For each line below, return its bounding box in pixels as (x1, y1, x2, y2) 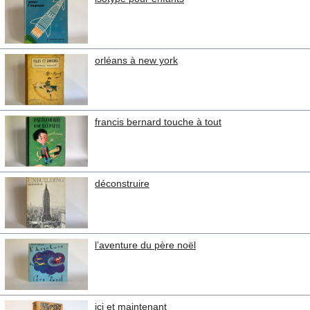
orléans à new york (95, 55, 178, 66)
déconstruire (95, 178, 149, 189)
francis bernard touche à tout (95, 116, 221, 127)
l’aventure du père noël (95, 239, 196, 250)
